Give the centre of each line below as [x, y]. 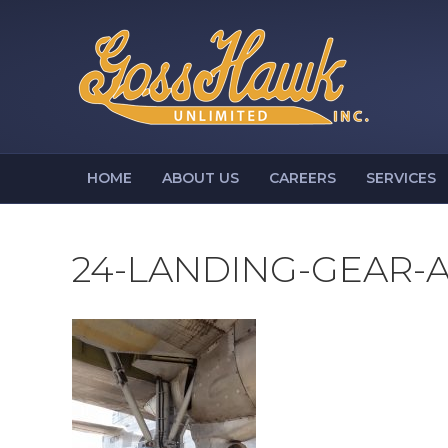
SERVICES [401, 178]
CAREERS [302, 178]
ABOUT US [200, 178]
